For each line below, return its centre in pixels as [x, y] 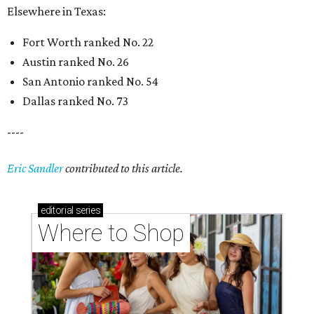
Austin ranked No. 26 [76, 62]
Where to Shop [111, 233]
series [87, 211]
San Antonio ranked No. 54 [90, 82]
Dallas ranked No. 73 [75, 101]
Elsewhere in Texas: [56, 12]
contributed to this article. [123, 169]
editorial [57, 211]
